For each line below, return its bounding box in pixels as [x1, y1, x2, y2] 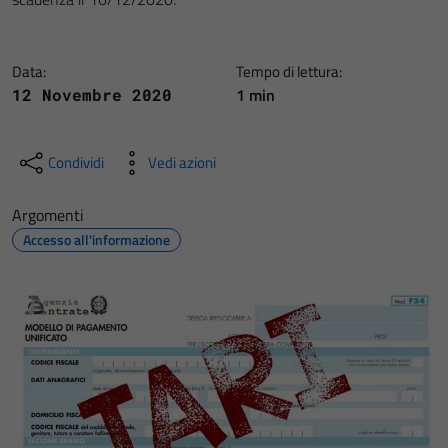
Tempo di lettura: [236, 60, 342, 83]
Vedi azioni [148, 151, 216, 174]
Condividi [48, 151, 104, 174]
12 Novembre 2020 [12, 84, 172, 105]
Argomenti [12, 203, 84, 227]
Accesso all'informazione [23, 229, 170, 250]
